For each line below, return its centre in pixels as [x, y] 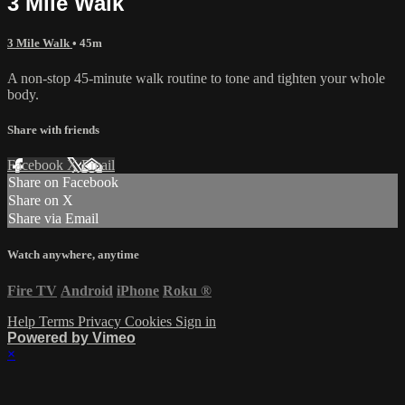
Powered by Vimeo [71, 337]
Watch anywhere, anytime [73, 255]
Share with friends [53, 130]
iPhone [138, 290]
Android [87, 290]
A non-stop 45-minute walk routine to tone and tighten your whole [196, 78]
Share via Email [53, 219]
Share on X [41, 201]
